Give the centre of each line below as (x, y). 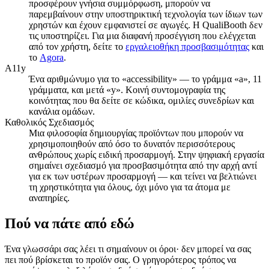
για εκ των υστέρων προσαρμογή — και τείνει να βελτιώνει (143, 176)
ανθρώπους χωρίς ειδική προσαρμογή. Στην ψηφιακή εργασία (147, 154)
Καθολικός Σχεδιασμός (49, 122)
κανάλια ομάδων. (62, 111)
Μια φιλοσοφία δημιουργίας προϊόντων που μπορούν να (136, 133)
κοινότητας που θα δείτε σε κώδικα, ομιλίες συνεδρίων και (141, 100)
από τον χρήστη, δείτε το (77, 46)
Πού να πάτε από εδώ (70, 223)
